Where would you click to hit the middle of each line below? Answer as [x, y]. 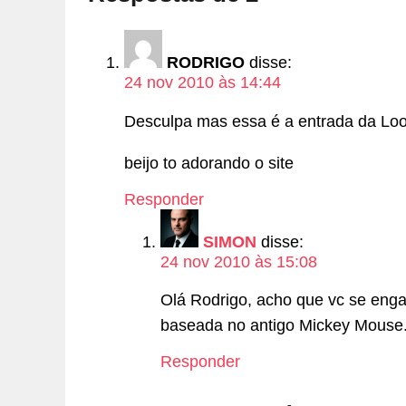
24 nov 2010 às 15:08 [239, 261]
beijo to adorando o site [209, 163]
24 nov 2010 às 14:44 [203, 83]
